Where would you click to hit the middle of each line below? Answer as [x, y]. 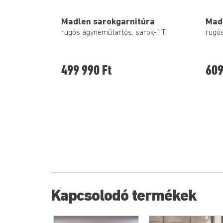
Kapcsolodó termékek [124, 197]
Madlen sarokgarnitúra [108, 22]
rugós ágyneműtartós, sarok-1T [113, 33]
